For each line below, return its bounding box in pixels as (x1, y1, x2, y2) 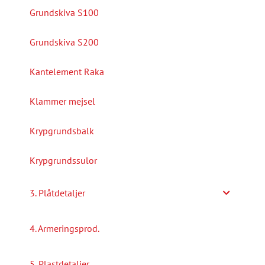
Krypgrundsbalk (30, 124, 94, 137)
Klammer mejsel (30, 95, 95, 107)
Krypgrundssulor (30, 154, 97, 166)
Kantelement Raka (30, 65, 104, 77)
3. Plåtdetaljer (30, 186, 85, 199)
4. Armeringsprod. (30, 222, 99, 234)
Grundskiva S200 (30, 35, 99, 48)
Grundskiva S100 (30, 6, 99, 18)
